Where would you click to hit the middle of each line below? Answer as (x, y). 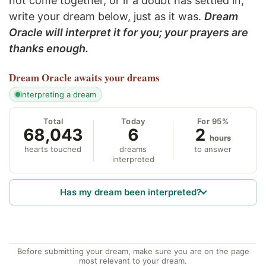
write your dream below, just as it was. (107, 17)
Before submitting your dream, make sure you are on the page (133, 251)
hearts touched (53, 149)
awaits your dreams (117, 78)
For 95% (213, 121)
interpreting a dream (58, 95)
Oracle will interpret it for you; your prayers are (129, 33)
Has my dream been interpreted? (131, 192)
